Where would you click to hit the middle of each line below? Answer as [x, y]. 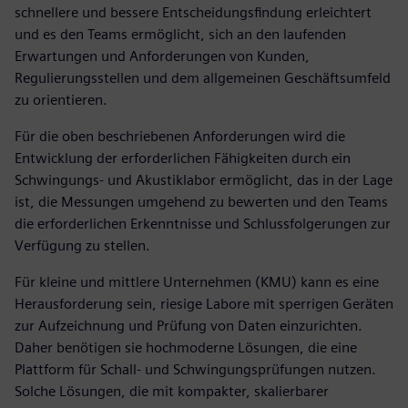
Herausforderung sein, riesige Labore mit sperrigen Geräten [204, 303]
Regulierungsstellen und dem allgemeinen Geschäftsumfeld [203, 77]
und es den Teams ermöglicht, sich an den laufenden [180, 34]
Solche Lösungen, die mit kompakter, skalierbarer [172, 391]
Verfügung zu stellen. [82, 245]
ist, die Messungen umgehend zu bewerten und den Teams [201, 201]
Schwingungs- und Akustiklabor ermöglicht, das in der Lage [204, 179]
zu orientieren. [61, 99]
